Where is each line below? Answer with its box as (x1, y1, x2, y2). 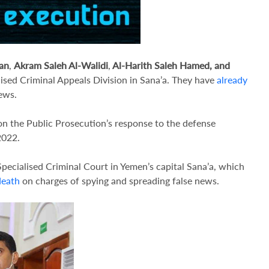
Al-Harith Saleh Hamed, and (110, 59, 230, 71)
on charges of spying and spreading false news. (20, 175, 219, 186)
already (217, 74, 247, 85)
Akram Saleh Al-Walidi (14, 59, 108, 71)
